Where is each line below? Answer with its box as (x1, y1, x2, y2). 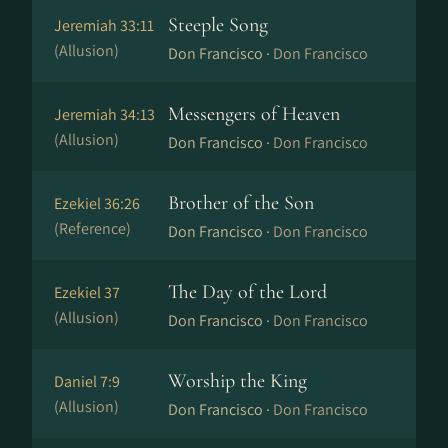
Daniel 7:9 (54, 371, 120, 392)
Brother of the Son (168, 191, 314, 215)
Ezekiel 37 (54, 282, 120, 303)
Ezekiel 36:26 (54, 193, 140, 214)
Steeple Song (168, 13, 268, 37)
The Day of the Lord (168, 280, 327, 304)
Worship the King (168, 369, 307, 393)
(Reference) (54, 218, 131, 239)
